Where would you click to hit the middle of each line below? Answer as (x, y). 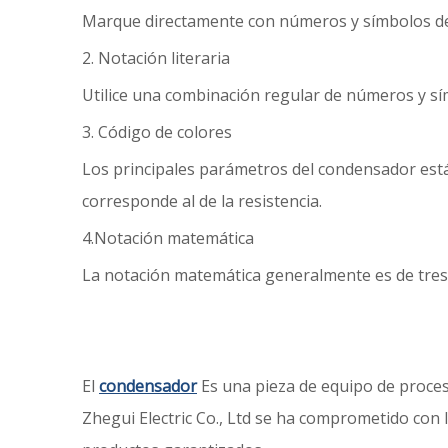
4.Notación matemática (168, 238)
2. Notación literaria (156, 58)
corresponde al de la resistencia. (202, 201)
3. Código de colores (157, 132)
